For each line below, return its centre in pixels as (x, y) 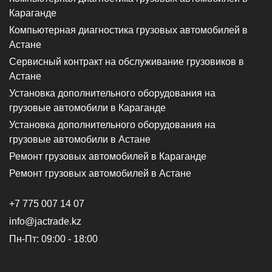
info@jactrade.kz (45, 221)
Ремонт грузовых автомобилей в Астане (100, 173)
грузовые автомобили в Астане (80, 139)
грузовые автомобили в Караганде (87, 107)
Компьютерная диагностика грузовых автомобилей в (128, 30)
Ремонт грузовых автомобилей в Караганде (108, 156)
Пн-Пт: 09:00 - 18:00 (53, 239)
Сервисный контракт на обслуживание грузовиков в (127, 61)
